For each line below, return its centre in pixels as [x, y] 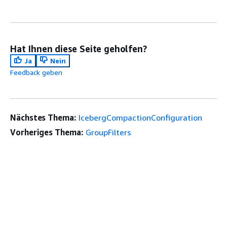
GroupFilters [108, 132]
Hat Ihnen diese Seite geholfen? [79, 48]
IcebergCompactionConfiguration [140, 117]
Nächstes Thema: [43, 117]
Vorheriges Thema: [47, 132]
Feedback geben [36, 72]
